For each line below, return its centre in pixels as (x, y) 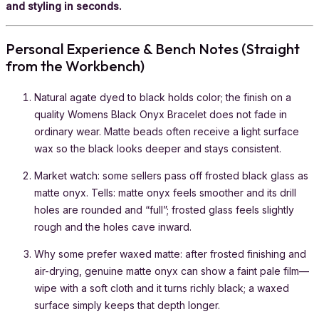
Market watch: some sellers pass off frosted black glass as (171, 175)
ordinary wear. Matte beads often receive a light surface (167, 131)
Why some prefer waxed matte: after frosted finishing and (170, 253)
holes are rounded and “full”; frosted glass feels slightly (164, 209)
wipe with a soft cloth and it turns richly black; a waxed (162, 288)
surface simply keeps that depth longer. (127, 305)
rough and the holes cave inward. (113, 226)
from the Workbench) (75, 66)
